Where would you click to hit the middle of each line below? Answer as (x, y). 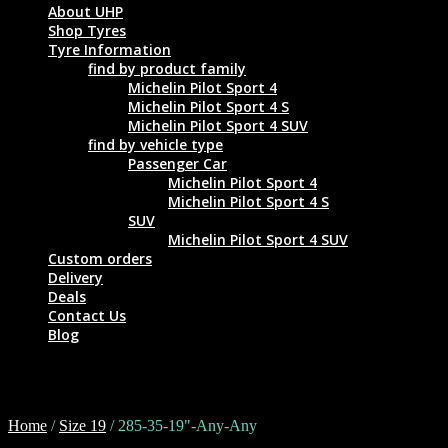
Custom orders (100, 258)
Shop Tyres (87, 30)
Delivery (75, 277)
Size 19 (82, 425)
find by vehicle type (155, 144)
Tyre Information (109, 49)
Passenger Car (177, 163)
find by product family (167, 68)
